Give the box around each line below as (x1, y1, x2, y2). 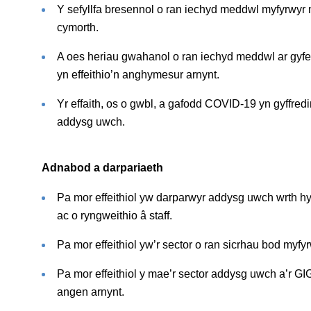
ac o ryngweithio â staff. (56, 209, 172, 221)
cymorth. (56, 21, 99, 33)
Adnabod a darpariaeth (41, 161, 163, 174)
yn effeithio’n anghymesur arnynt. (56, 68, 219, 81)
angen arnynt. (56, 285, 124, 298)
